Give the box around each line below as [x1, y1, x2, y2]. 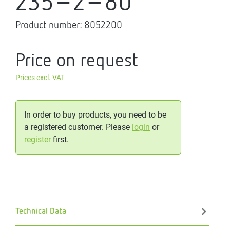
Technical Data [15, 206, 66, 216]
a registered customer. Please [24, 122, 132, 132]
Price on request [15, 48, 138, 70]
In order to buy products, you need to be [24, 109, 166, 120]
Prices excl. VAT [15, 73, 65, 82]
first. [51, 134, 69, 144]
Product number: [15, 18, 84, 30]
